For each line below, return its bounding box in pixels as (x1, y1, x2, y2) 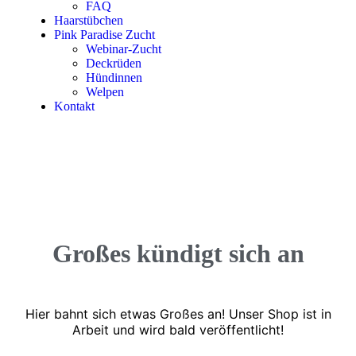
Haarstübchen (54, 14, 123, 28)
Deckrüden (86, 56, 141, 71)
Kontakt (54, 99, 95, 114)
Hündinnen (86, 71, 142, 85)
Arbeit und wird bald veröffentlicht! (72, 322, 284, 339)
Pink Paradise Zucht (54, 28, 155, 42)
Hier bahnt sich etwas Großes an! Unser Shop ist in (25, 306, 331, 323)
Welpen (86, 85, 124, 99)
